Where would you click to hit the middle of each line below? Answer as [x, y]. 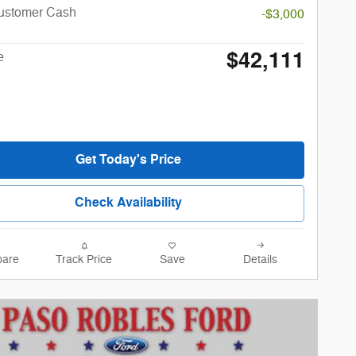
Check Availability [128, 203]
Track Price [84, 260]
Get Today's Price [128, 159]
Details [260, 260]
